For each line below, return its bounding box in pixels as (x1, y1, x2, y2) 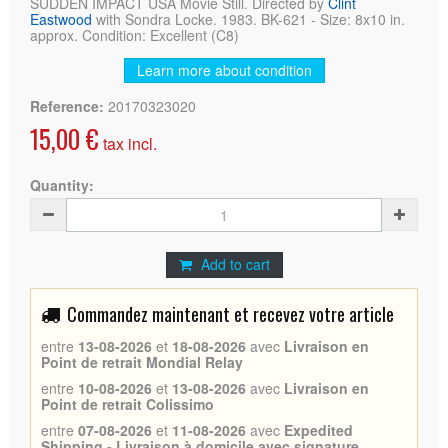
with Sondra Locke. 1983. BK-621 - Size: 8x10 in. (92, 8, 405, 29)
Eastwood (30, 8, 92, 29)
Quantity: (30, 174, 94, 195)
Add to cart (200, 253, 270, 274)
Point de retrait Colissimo (41, 393, 214, 414)
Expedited (284, 419, 353, 440)
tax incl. (99, 131, 157, 155)
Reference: (30, 95, 104, 116)
